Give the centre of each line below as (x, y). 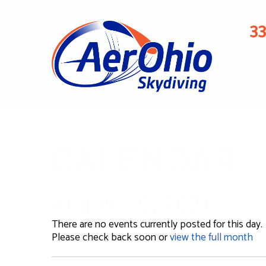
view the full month (211, 238)
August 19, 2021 (131, 204)
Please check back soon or (111, 238)
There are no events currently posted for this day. (157, 225)
